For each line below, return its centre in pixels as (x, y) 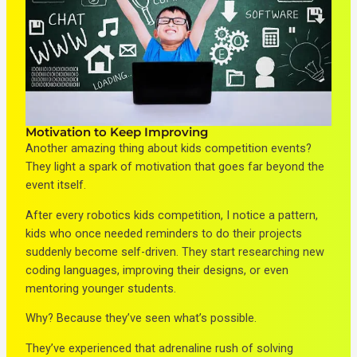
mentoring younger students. (101, 288)
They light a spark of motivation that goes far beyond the (175, 167)
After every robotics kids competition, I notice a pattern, (172, 215)
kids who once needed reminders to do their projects (164, 233)
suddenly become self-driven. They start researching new (175, 251)
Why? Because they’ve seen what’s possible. (141, 318)
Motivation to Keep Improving (117, 133)
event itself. (56, 185)
